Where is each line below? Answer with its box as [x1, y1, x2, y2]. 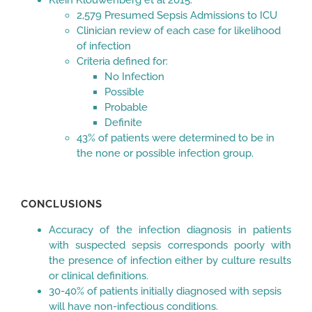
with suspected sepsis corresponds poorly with [49, 238, 291, 251]
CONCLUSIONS [21, 197, 102, 210]
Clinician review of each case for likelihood [77, 24, 281, 37]
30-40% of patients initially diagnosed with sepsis [49, 284, 281, 297]
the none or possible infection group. [77, 146, 253, 159]
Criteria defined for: [77, 54, 168, 68]
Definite [104, 116, 142, 129]
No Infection [104, 70, 164, 83]
